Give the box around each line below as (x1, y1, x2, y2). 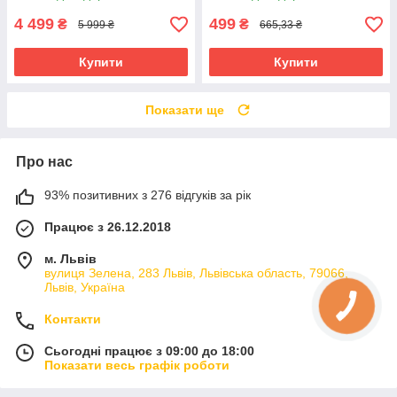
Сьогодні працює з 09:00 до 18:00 (44, 344, 254, 359)
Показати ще (145, 103, 224, 118)
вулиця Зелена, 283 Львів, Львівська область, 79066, (44, 266, 348, 281)
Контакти (44, 312, 101, 327)
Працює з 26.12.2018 (44, 220, 171, 235)
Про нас (16, 154, 73, 170)
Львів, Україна (44, 280, 125, 295)
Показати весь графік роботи (44, 358, 230, 373)
